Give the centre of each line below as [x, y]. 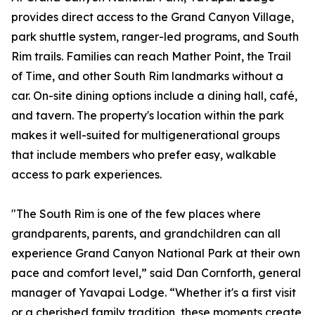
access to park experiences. [86, 175]
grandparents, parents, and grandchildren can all [146, 234]
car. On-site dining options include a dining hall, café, [154, 96]
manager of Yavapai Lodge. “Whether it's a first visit [154, 293]
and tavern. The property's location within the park [148, 116]
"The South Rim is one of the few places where [136, 214]
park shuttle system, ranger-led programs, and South [155, 37]
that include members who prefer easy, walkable [144, 155]
